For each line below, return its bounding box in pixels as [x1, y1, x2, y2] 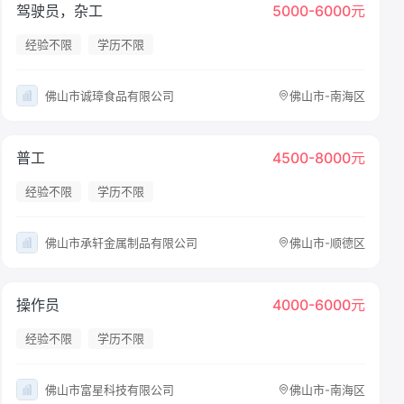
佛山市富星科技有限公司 [44, 381, 174, 397]
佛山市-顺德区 [289, 234, 365, 250]
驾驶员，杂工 [15, 2, 103, 20]
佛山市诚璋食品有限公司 [44, 87, 174, 103]
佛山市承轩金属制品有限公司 [44, 234, 197, 250]
